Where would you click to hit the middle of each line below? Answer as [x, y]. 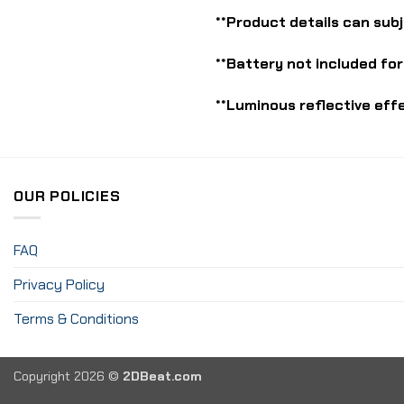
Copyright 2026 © [68, 376]
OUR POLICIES [67, 196]
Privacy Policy [59, 285]
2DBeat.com [162, 376]
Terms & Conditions [76, 319]
